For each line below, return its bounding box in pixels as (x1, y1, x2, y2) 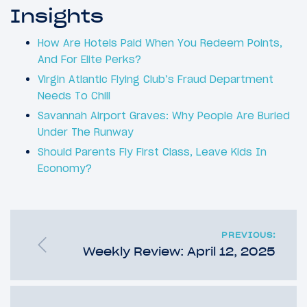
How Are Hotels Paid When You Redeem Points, (38, 36, 282, 49)
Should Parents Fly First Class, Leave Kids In (38, 145, 267, 158)
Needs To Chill (38, 88, 110, 102)
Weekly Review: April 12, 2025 (83, 244, 275, 258)
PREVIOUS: (221, 230, 276, 240)
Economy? (38, 161, 92, 175)
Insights (10, 3, 103, 27)
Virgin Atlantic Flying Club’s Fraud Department (38, 72, 273, 86)
